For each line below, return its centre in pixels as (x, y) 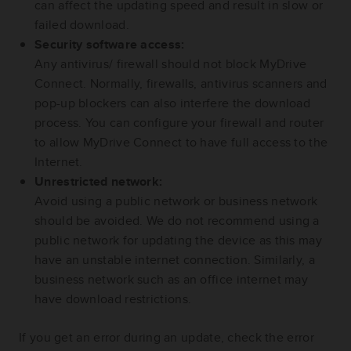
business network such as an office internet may (172, 280)
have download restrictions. (113, 299)
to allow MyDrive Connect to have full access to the (181, 143)
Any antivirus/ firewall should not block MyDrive (171, 64)
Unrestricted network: (99, 182)
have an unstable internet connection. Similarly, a (175, 260)
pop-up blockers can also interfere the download (173, 103)
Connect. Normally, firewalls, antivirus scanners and (181, 84)
